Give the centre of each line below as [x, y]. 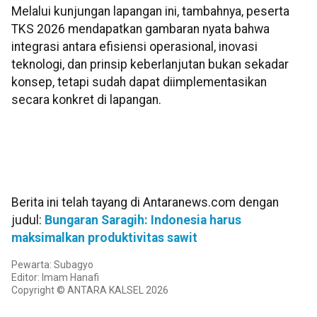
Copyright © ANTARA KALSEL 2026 [90, 290]
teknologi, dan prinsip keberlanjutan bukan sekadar [150, 64]
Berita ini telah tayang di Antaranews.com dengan [145, 202]
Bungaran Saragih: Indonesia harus [143, 220]
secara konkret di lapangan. [86, 100]
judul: [28, 220]
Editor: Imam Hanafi [55, 277]
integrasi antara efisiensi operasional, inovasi [134, 47]
